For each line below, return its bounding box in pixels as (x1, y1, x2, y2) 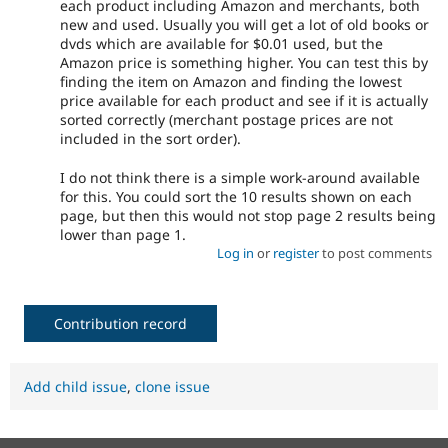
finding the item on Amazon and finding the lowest (60, 72, 402, 92)
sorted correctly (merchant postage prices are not (60, 110, 393, 130)
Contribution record (54, 313, 187, 333)
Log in (216, 243, 254, 262)
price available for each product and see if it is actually (60, 91, 428, 111)
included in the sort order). (60, 129, 241, 149)
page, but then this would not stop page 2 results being (60, 205, 436, 225)
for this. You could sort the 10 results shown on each (60, 186, 412, 206)
